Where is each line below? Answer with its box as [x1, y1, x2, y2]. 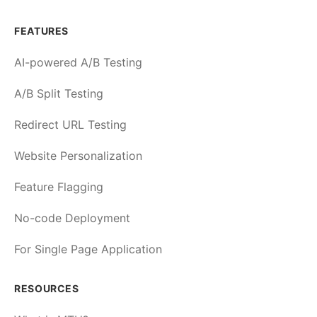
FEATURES [14, 25, 69, 37]
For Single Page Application [14, 242, 162, 256]
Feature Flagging [14, 180, 103, 194]
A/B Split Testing [14, 86, 103, 100]
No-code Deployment [14, 211, 130, 225]
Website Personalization [14, 149, 142, 163]
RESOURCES [14, 282, 79, 294]
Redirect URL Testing [14, 117, 127, 132]
